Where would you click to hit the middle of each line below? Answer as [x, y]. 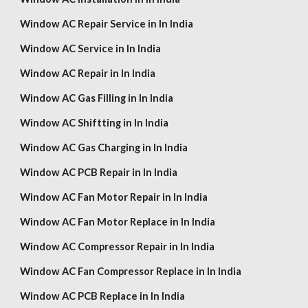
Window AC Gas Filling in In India [97, 98]
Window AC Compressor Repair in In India [118, 246]
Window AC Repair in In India [88, 73]
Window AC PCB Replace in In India [103, 296]
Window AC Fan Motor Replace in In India [118, 222]
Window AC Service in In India [91, 48]
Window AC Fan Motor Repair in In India [114, 197]
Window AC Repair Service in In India [107, 24]
